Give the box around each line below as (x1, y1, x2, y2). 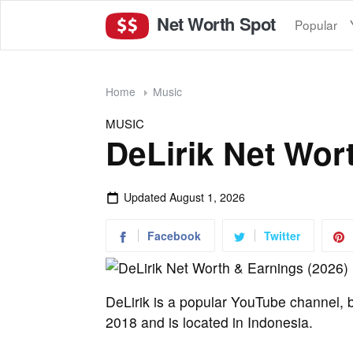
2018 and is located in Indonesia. (106, 311, 313, 332)
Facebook (147, 227, 201, 243)
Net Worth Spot (152, 10, 276, 36)
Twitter (264, 227, 300, 243)
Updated (123, 188, 169, 205)
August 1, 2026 (169, 188, 245, 205)
